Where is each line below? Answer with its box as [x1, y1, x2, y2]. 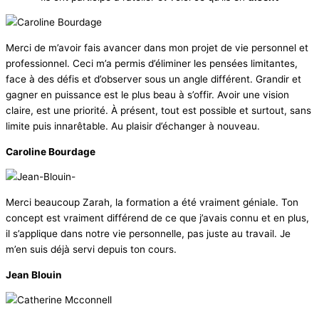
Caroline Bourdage [6, 145, 95, 157]
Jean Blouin [6, 268, 62, 281]
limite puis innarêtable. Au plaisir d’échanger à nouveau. [6, 120, 260, 132]
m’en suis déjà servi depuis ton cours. [6, 243, 182, 255]
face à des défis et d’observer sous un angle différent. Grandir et [6, 73, 301, 85]
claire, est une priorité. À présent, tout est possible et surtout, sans [6, 104, 311, 116]
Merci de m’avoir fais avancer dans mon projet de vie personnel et [6, 41, 308, 53]
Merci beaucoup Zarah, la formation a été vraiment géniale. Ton [6, 196, 298, 208]
